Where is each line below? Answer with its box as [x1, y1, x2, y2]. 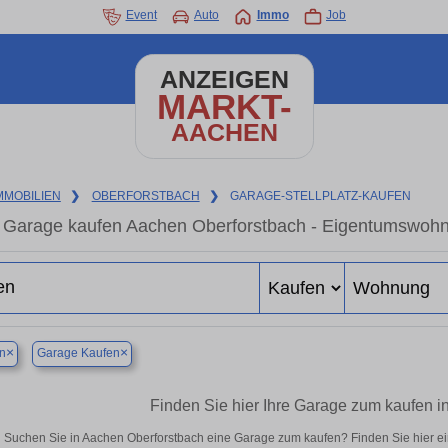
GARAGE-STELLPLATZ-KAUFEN [230, 189, 412, 203]
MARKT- [156, 87, 292, 126]
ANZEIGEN [159, 66, 289, 93]
